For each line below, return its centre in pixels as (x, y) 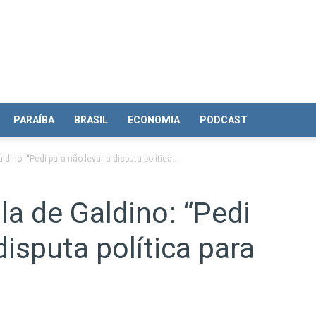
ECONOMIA (154, 120)
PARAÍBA (34, 120)
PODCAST (224, 120)
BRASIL (91, 120)
